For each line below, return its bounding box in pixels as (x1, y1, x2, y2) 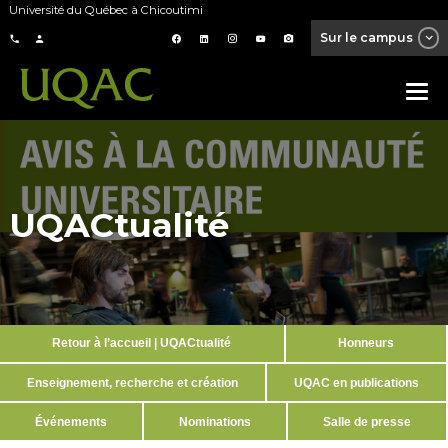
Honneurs (337, 336, 394, 351)
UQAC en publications (294, 375, 419, 390)
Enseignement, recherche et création (27, 375, 238, 390)
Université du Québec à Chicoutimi (8, 2, 203, 17)
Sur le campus (319, 30, 413, 46)
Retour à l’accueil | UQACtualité (52, 336, 232, 351)
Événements (35, 414, 107, 429)
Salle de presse (323, 414, 411, 429)
